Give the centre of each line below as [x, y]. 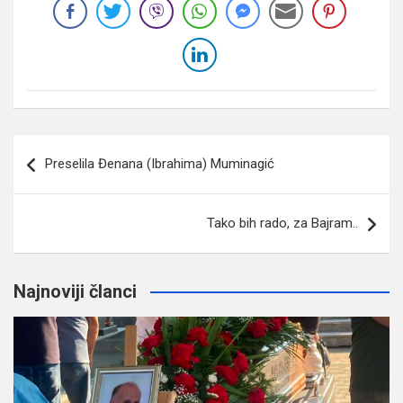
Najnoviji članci [75, 291]
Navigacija [67, 148]
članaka [52, 176]
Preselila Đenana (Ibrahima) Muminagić [160, 163]
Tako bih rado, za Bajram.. [282, 223]
